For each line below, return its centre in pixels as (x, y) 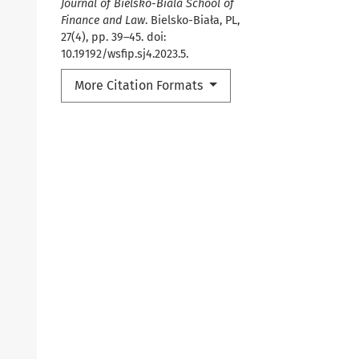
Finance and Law (103, 21)
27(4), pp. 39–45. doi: (113, 38)
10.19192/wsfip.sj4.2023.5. (125, 54)
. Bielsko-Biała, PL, (192, 21)
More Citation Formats (140, 86)
